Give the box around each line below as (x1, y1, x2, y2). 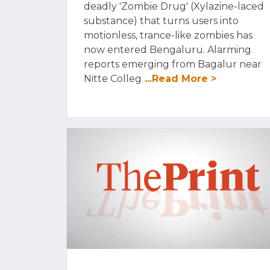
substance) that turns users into (84, 15, 239, 27)
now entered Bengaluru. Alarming (84, 44, 251, 55)
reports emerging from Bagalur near (84, 58, 262, 70)
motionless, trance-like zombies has (84, 30, 253, 41)
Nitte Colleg (84, 73, 142, 84)
